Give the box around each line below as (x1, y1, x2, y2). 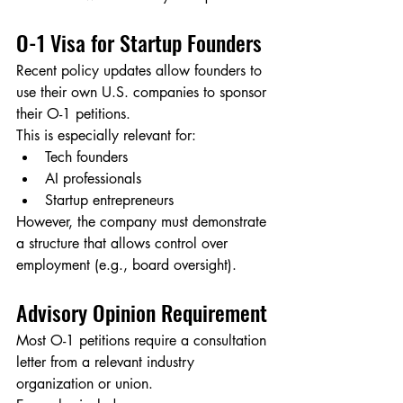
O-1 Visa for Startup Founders (16, 26, 262, 59)
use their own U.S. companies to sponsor (16, 83, 271, 103)
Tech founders (45, 148, 128, 167)
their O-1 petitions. (16, 104, 130, 124)
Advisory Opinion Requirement (16, 296, 267, 329)
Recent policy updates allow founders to (16, 61, 266, 81)
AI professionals (45, 169, 141, 189)
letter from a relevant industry (16, 353, 199, 372)
